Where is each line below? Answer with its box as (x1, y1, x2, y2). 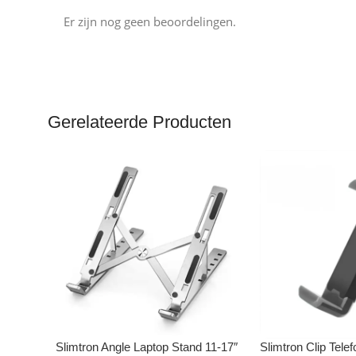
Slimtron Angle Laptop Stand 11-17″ (56, 340, 238, 354)
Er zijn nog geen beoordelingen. (64, 14, 236, 30)
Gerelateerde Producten (48, 112, 231, 133)
